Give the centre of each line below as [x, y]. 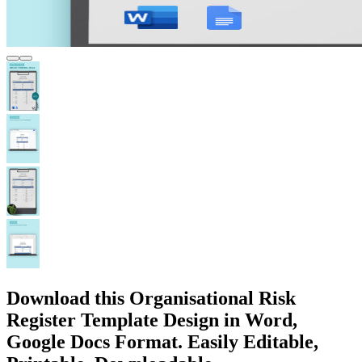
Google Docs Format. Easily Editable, [162, 341]
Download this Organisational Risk [151, 298]
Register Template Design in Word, [152, 320]
